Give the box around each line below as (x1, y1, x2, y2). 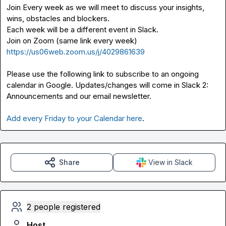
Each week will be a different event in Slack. (7, 25, 158, 34)
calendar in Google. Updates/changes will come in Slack (7, 80, 202, 90)
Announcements (7, 91, 63, 101)
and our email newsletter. (63, 91, 151, 101)
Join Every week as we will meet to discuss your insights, (7, 3, 204, 12)
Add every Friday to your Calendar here (7, 114, 142, 123)
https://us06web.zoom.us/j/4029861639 (7, 47, 145, 56)
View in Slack (148, 158, 193, 166)
